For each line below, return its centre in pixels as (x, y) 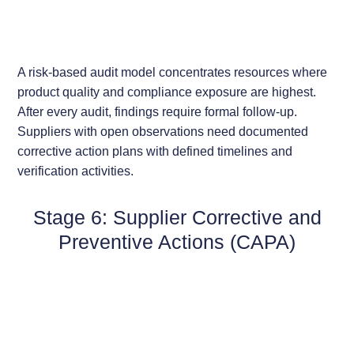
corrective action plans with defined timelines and (155, 151)
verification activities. (76, 171)
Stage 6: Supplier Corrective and (177, 218)
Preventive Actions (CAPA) (177, 242)
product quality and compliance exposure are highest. (167, 92)
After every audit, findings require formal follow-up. (158, 112)
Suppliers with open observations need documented (163, 132)
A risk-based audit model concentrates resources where (173, 72)
